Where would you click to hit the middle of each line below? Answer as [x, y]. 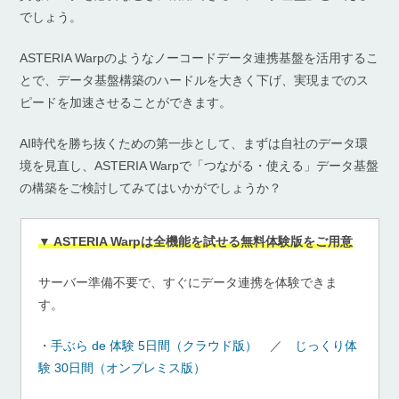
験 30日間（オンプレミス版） [122, 368]
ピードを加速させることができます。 [126, 103]
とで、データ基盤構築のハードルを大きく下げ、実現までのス [195, 81]
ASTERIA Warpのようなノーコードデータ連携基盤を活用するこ [199, 58]
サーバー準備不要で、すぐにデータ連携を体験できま [188, 283]
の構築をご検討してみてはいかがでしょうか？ [151, 188]
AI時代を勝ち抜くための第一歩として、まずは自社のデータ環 [194, 144]
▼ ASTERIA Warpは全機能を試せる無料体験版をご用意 [195, 242]
